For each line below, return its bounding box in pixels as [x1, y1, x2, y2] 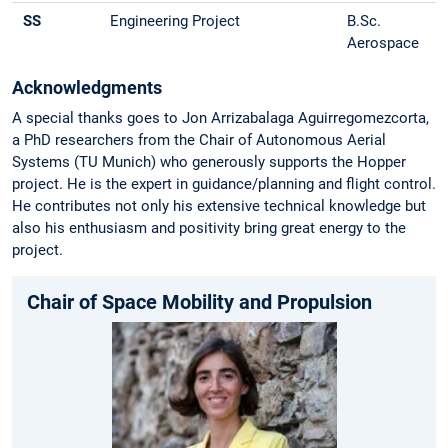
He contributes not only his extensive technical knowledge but [12, 197, 426, 216]
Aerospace [347, 34, 420, 53]
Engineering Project [110, 12, 241, 31]
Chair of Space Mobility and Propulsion [27, 290, 372, 315]
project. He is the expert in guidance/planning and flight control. [12, 175, 436, 194]
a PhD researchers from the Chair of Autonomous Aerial [12, 131, 386, 150]
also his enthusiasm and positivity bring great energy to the [12, 219, 406, 238]
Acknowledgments [12, 77, 162, 99]
